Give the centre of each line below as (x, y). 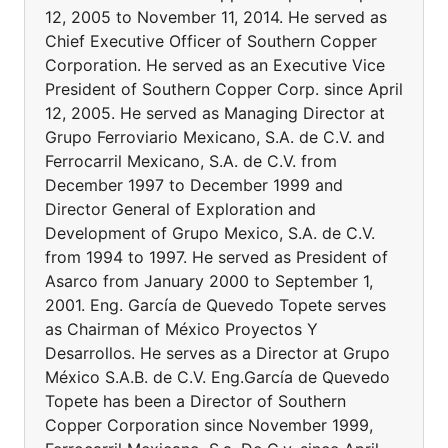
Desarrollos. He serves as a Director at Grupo (217, 353)
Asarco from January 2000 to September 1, (209, 281)
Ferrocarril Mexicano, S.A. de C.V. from (191, 161)
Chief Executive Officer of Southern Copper (211, 41)
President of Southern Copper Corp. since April (224, 89)
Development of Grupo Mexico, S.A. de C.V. (210, 233)
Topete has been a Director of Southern (195, 401)
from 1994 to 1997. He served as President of (216, 257)
